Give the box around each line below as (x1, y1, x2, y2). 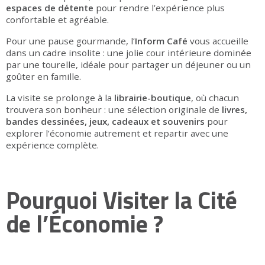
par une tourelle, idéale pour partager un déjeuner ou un (6, 59, 251, 71)
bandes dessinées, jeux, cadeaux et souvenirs (6, 115, 205, 128)
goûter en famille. (6, 70, 81, 83)
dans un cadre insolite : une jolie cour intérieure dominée (6, 47, 251, 59)
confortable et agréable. (6, 14, 109, 26)
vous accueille (188, 35, 248, 47)
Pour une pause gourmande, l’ (6, 35, 135, 47)
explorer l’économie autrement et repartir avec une (6, 127, 228, 140)
